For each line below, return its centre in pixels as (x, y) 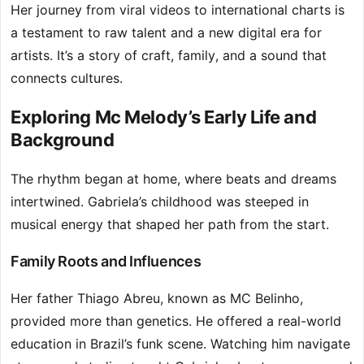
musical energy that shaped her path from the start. (170, 225)
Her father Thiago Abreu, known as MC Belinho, (157, 299)
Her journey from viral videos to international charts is (178, 10)
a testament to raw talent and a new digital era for (166, 33)
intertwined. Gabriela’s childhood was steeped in (160, 202)
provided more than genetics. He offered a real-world (176, 321)
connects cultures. (67, 78)
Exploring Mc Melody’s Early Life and (164, 117)
